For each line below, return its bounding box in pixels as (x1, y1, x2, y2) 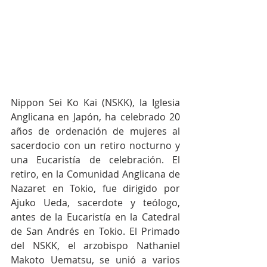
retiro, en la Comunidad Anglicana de (11, 167, 180, 181)
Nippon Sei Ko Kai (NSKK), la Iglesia (11, 96, 180, 110)
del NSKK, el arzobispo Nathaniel (11, 239, 180, 253)
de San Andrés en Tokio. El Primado (11, 225, 180, 238)
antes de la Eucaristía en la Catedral (11, 210, 180, 224)
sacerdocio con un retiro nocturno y (11, 139, 180, 153)
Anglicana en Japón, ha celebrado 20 (11, 110, 180, 124)
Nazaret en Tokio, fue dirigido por (11, 182, 180, 195)
